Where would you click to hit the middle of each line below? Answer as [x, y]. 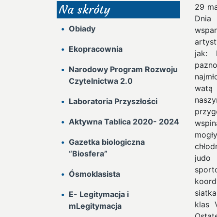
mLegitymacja [95, 206]
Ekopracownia [96, 49]
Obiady [82, 29]
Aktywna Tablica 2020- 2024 [124, 122]
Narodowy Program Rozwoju [123, 69]
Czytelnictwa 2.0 [101, 81]
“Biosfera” [88, 154]
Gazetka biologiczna [107, 142]
